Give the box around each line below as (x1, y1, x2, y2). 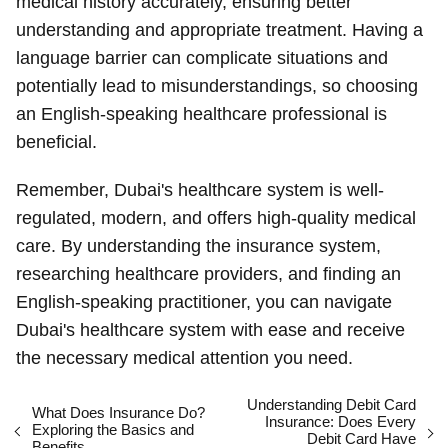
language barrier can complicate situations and (16, 47, 388, 68)
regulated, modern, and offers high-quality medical (16, 207, 416, 228)
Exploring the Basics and (32, 421, 194, 439)
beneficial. (16, 131, 97, 152)
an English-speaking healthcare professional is (16, 103, 387, 124)
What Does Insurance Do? (32, 404, 205, 422)
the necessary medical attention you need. (16, 347, 353, 368)
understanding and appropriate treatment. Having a (16, 19, 423, 40)
